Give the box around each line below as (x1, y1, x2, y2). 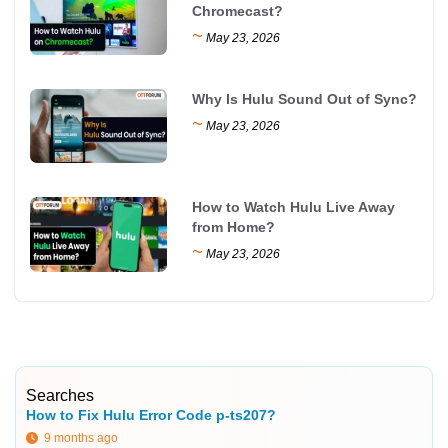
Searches (26, 386, 94, 404)
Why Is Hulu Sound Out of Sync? (192, 91, 418, 108)
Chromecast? (192, 2, 284, 19)
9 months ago (38, 430, 118, 445)
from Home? (192, 219, 276, 236)
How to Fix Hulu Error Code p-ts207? (26, 406, 276, 423)
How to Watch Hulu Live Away (192, 199, 396, 216)
